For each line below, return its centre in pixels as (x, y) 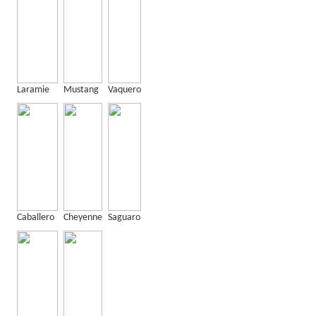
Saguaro (124, 218)
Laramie (33, 90)
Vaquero (124, 90)
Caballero (36, 218)
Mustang (81, 90)
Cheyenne (83, 218)
